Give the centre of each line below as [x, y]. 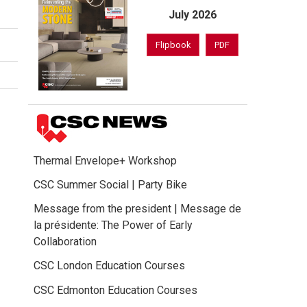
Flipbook [173, 45]
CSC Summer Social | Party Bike [110, 184]
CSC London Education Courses [109, 266]
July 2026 [193, 15]
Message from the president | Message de [137, 209]
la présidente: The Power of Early [113, 225]
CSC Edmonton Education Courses [115, 290]
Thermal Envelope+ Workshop [105, 160]
